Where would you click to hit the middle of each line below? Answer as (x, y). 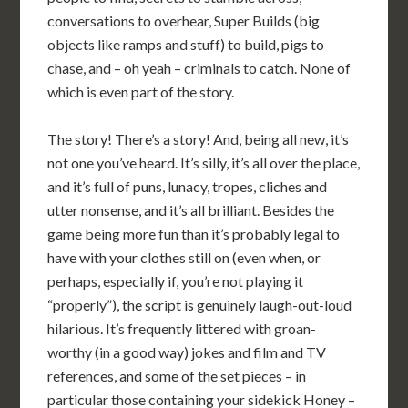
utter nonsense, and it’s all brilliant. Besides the (191, 210)
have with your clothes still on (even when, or (184, 257)
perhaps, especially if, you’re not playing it (176, 281)
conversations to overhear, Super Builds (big (184, 20)
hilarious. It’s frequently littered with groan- (182, 328)
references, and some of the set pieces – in (177, 376)
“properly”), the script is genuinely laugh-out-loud (200, 305)
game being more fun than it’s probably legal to (194, 234)
